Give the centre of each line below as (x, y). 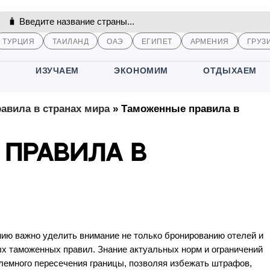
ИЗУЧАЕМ (57, 71)
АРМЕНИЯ (209, 41)
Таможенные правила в (180, 109)
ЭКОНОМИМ (141, 71)
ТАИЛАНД (71, 41)
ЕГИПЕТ (157, 41)
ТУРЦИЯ (18, 41)
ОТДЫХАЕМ (230, 71)
